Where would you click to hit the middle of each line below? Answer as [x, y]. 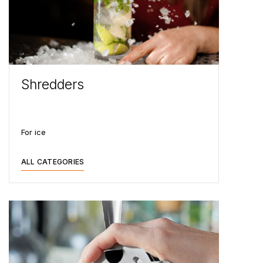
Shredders [53, 84]
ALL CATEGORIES [53, 161]
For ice [33, 132]
